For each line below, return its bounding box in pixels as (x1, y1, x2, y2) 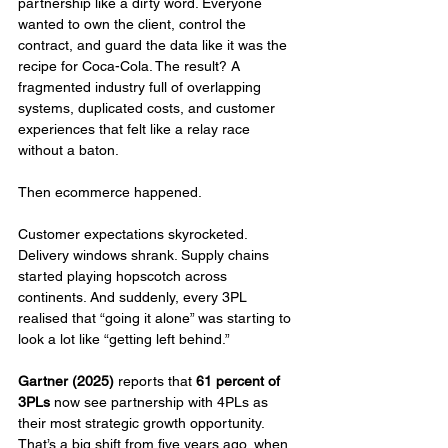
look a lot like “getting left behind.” (18, 331, 230, 348)
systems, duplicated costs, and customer (18, 100, 279, 117)
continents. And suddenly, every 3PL (18, 289, 251, 306)
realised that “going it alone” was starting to (18, 310, 295, 327)
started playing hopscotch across (18, 268, 231, 285)
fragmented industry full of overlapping (18, 79, 265, 96)
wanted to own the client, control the (18, 16, 250, 33)
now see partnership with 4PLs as (50, 394, 272, 411)
